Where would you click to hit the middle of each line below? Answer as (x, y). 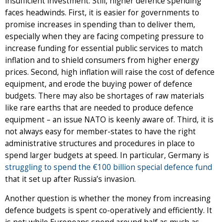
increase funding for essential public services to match (104, 48)
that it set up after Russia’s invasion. (70, 179)
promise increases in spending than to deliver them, (100, 24)
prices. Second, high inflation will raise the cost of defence (110, 72)
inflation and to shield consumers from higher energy (102, 60)
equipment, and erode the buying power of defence (99, 84)
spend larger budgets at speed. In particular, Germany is (107, 155)
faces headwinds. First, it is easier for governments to (102, 12)
